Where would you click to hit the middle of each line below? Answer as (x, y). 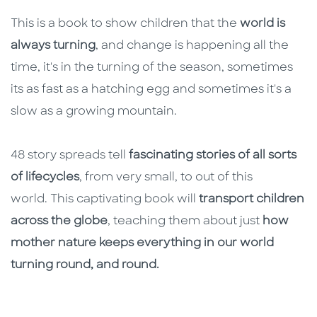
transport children (252, 199)
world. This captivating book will (105, 199)
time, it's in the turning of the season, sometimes (152, 68)
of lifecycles (45, 177)
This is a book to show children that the (125, 24)
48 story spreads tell (70, 155)
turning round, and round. (85, 265)
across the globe (59, 221)
